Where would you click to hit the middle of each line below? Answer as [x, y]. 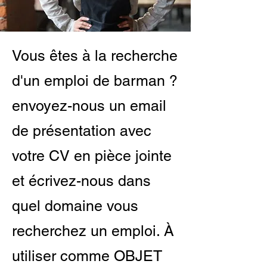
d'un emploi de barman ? [95, 81]
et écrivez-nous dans [81, 181]
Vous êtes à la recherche [95, 56]
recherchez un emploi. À [93, 231]
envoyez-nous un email [89, 106]
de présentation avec [82, 131]
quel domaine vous [75, 206]
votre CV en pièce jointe [92, 156]
